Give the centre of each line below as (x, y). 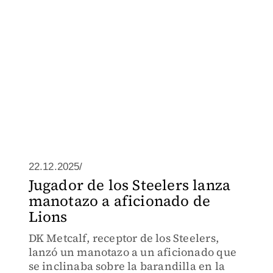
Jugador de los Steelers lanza (129, 185)
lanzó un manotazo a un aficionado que (132, 252)
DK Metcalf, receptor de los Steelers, (123, 238)
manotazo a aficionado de (119, 201)
